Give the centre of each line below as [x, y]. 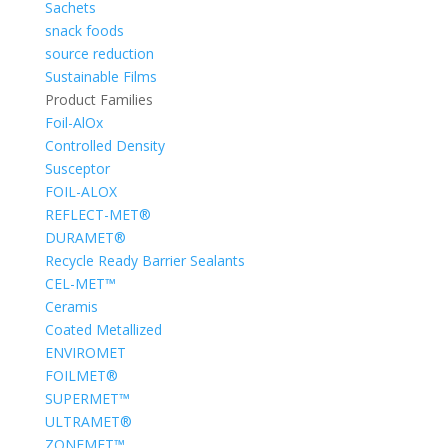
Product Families [98, 99]
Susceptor [77, 168]
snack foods [84, 30]
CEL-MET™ [80, 283]
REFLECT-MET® [97, 214]
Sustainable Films [100, 76]
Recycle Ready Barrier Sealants [144, 260]
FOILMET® [81, 375]
